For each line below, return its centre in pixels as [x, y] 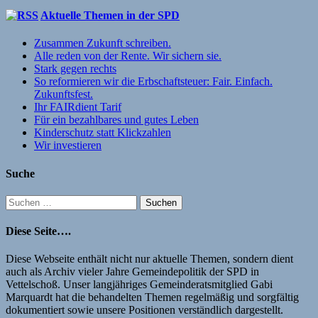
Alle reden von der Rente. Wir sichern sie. [128, 56]
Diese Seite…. [38, 231]
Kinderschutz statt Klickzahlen [103, 133]
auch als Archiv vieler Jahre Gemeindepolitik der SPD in [132, 272]
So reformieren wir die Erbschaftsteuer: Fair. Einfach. [153, 82]
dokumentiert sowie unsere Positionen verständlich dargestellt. [144, 310]
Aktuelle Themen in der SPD [110, 15]
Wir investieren [68, 146]
